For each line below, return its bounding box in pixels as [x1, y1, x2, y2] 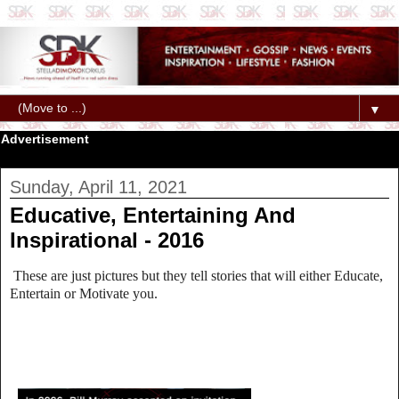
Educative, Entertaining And [10, 203, 296, 228]
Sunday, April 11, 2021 [10, 177, 187, 198]
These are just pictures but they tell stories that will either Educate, [13, 267, 383, 283]
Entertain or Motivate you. [10, 285, 158, 301]
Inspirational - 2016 [10, 228, 204, 253]
